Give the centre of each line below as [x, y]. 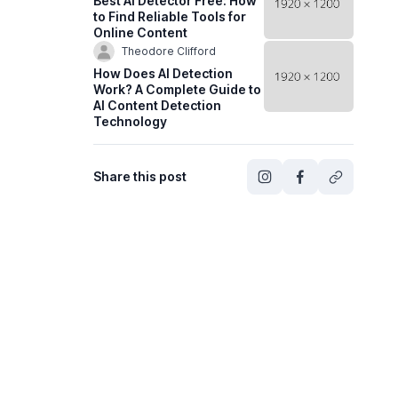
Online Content [141, 32]
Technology [131, 121]
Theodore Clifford [169, 51]
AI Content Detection [158, 105]
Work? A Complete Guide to [178, 89]
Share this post [140, 176]
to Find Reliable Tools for [170, 16]
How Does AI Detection [163, 73]
